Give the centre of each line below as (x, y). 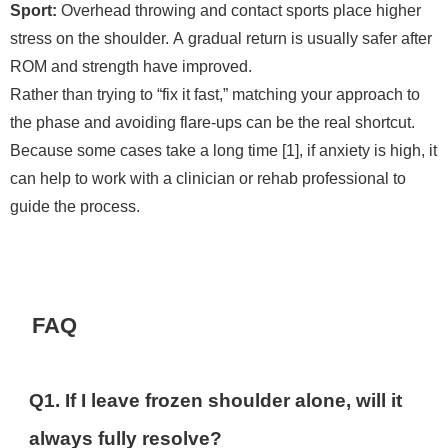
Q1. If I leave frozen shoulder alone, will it (216, 401)
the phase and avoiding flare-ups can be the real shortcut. (212, 122)
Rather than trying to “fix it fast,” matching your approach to (215, 94)
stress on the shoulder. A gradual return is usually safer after (221, 38)
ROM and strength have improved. (131, 66)
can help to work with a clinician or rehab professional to (208, 178)
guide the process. (75, 206)
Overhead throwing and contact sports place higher (239, 10)
